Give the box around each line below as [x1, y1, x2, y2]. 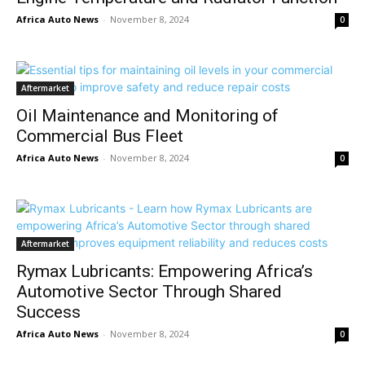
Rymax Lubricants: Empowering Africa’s [16, 261, 313, 281]
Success [16, 301, 81, 322]
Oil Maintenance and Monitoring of [16, 105, 279, 125]
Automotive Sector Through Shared [16, 281, 282, 301]
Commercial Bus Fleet [16, 125, 183, 146]
